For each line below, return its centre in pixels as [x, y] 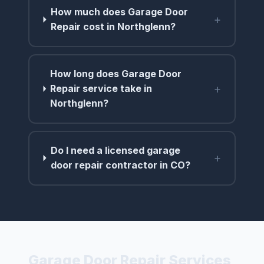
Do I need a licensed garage [115, 151]
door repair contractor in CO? [120, 165]
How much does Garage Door [120, 12]
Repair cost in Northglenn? [113, 27]
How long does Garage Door [116, 74]
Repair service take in [101, 89]
